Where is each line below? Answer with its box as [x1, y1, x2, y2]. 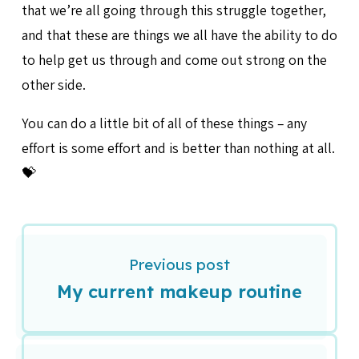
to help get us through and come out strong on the [21, 50, 327, 69]
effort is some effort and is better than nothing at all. [21, 139, 335, 158]
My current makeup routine [57, 280, 302, 303]
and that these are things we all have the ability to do [21, 25, 337, 44]
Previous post [129, 255, 230, 275]
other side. [21, 75, 86, 94]
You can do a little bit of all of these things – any [21, 114, 307, 133]
